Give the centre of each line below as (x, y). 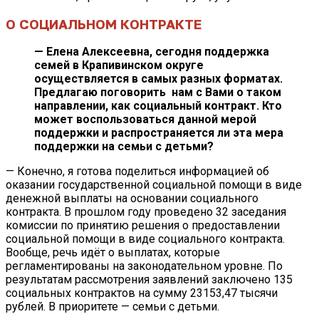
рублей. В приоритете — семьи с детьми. (113, 307)
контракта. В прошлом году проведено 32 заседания (146, 212)
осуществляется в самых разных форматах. (158, 79)
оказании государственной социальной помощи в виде (154, 185)
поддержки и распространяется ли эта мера (159, 133)
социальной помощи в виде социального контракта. (145, 239)
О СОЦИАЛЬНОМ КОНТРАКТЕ (104, 24)
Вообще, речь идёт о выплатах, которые (113, 253)
